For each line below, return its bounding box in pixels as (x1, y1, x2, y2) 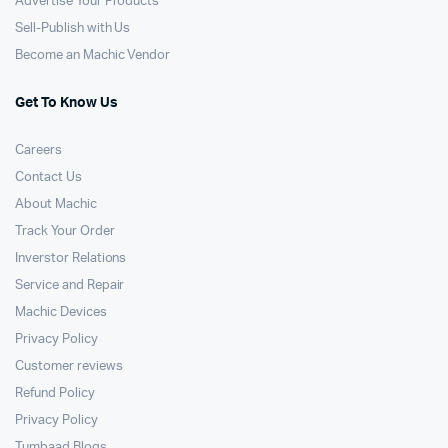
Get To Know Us (15, 96, 118, 111)
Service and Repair (15, 279, 125, 293)
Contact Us (15, 171, 82, 185)
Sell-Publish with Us (15, 22, 131, 36)
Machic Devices (15, 306, 107, 320)
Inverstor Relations (15, 252, 127, 266)
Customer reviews (15, 360, 123, 374)
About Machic (15, 198, 97, 212)
